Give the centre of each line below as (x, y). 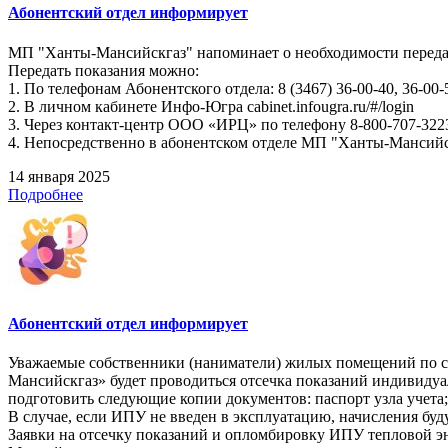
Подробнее (45, 194)
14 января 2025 (59, 176)
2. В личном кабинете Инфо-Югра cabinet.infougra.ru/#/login (211, 106)
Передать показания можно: (103, 70)
